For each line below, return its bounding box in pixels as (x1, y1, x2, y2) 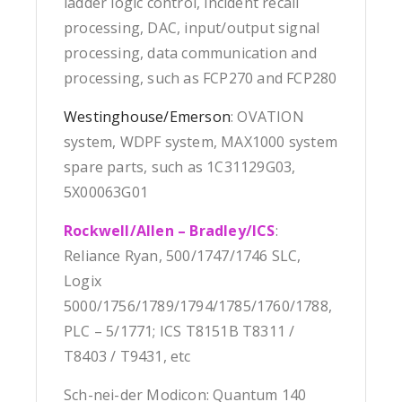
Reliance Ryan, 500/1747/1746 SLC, (64, 246, 301, 267)
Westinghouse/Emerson (64, 107, 231, 127)
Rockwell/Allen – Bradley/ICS (64, 221, 275, 241)
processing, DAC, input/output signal (64, 18, 320, 39)
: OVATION (231, 107, 304, 127)
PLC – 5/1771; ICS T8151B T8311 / (64, 321, 295, 342)
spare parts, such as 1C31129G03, (64, 157, 296, 178)
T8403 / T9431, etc (64, 346, 191, 367)
